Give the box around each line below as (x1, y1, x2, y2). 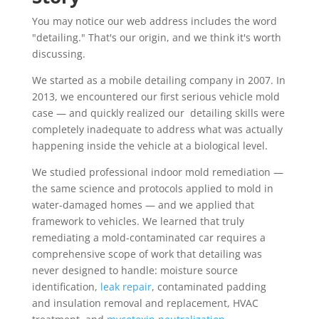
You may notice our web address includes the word (31, 14, 277, 28)
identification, (31, 280, 100, 294)
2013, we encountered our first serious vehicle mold (31, 90, 280, 104)
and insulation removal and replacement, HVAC (31, 296, 258, 310)
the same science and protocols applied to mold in (31, 182, 273, 196)
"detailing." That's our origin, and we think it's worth (31, 31, 281, 45)
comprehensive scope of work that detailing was (31, 247, 262, 261)
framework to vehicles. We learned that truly (31, 214, 244, 229)
